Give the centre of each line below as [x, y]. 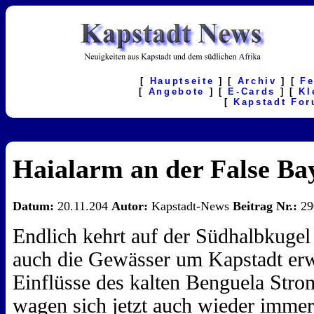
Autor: [130, 206]
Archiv [257, 81]
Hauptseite [182, 81]
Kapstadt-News [190, 206]
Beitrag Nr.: [265, 206]
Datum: [33, 206]
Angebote [176, 91]
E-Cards [252, 91]
